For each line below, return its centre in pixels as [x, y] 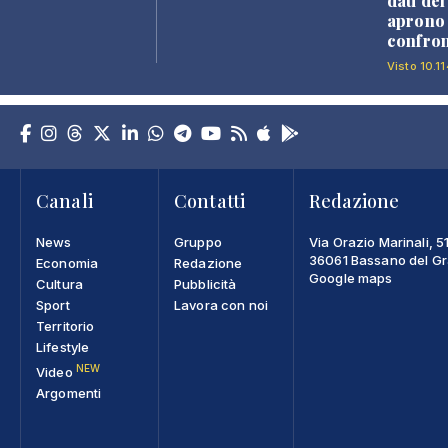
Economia [67, 262]
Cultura [59, 283]
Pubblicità [205, 283]
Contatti [210, 200]
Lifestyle [63, 346]
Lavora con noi [221, 304]
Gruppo [198, 241]
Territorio [65, 325]
